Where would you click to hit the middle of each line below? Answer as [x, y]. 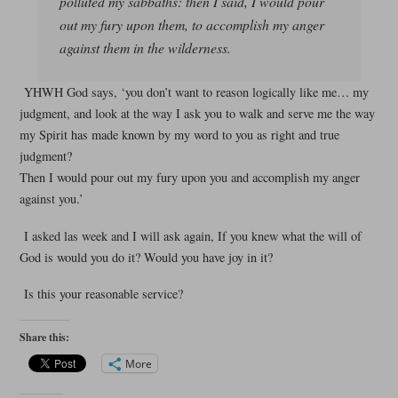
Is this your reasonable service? [103, 293]
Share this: [44, 338]
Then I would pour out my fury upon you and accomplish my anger [189, 178]
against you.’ [51, 199]
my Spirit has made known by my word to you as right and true [179, 135]
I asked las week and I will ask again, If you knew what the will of [192, 235]
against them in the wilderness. [145, 48]
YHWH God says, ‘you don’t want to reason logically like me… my [196, 92]
